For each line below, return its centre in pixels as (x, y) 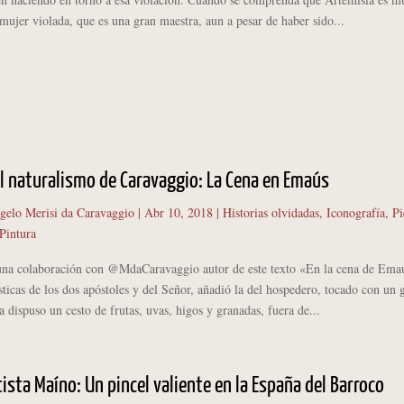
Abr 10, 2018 (178, 212)
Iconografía (355, 212)
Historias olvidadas (271, 212)
